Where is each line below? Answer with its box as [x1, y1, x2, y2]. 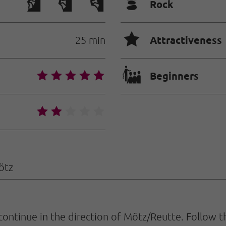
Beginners [150, 69, 199, 83]
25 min [75, 34, 105, 46]
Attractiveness [150, 33, 222, 47]
